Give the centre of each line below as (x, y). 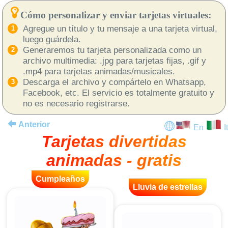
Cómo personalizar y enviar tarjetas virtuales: (116, 15)
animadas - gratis (114, 160)
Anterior (34, 124)
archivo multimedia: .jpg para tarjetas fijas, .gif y (115, 60)
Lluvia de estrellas (168, 187)
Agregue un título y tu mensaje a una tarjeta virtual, (120, 28)
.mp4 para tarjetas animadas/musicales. (99, 71)
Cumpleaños (60, 179)
